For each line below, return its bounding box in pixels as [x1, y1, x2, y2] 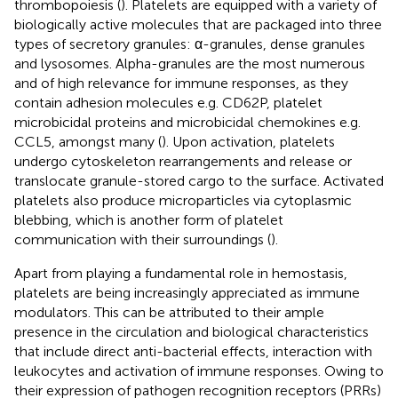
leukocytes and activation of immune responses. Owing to [14, 362, 384, 379]
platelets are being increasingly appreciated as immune [14, 283, 360, 301]
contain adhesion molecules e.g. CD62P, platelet [14, 93, 322, 111]
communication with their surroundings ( [14, 230, 271, 248]
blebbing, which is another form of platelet [14, 211, 283, 228]
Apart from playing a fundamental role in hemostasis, [14, 264, 347, 282]
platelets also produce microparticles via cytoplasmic [14, 191, 352, 209]
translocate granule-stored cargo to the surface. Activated [14, 171, 384, 189]
